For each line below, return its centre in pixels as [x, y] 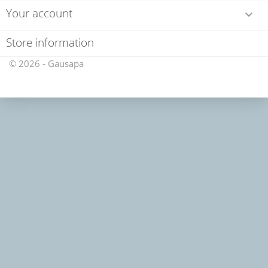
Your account [39, 13]
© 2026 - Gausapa [46, 63]
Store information [50, 42]
